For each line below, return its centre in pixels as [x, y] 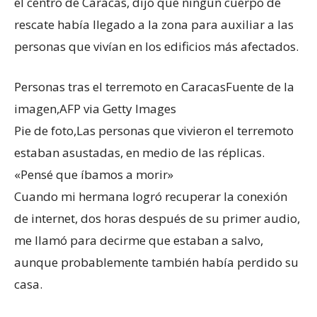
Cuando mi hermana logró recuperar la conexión [151, 196]
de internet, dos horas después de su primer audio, [157, 218]
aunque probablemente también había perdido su [156, 262]
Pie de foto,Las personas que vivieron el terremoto [154, 130]
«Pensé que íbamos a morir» [94, 174]
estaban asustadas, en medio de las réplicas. [139, 152]
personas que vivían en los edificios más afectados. [156, 46]
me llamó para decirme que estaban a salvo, [139, 240]
